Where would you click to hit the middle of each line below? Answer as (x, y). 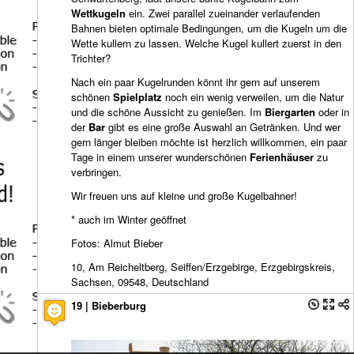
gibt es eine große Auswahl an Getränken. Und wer (223, 127)
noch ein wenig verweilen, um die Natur (253, 97)
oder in (332, 112)
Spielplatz (137, 97)
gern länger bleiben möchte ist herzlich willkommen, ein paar (209, 142)
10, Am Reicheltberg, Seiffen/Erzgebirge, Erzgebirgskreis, (203, 267)
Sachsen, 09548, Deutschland (140, 282)
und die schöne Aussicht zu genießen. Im (168, 112)
